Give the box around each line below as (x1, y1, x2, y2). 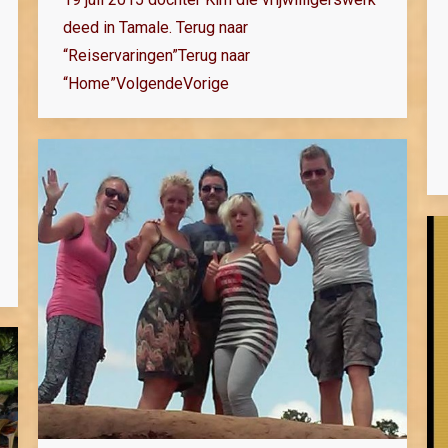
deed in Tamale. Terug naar (63, 18, 248, 38)
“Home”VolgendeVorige (63, 74, 229, 94)
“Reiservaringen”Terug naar (63, 46, 250, 66)
